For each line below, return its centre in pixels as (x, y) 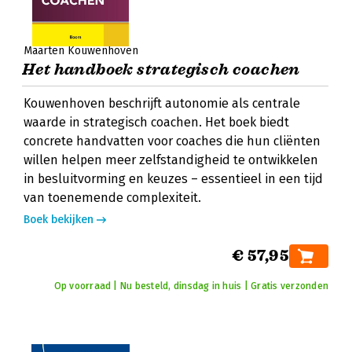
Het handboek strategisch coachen (161, 70)
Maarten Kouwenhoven (81, 51)
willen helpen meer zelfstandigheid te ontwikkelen (171, 160)
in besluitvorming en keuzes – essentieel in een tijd (173, 179)
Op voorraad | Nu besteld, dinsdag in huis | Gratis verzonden (191, 286)
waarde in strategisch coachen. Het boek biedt (156, 122)
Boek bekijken (59, 220)
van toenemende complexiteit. (112, 198)
